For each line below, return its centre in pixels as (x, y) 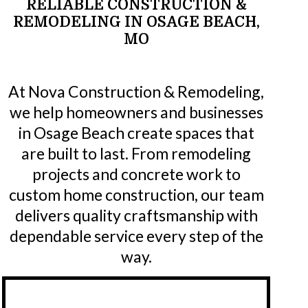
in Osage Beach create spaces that (136, 133)
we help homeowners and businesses (136, 112)
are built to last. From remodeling (136, 154)
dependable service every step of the (136, 236)
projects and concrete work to (136, 174)
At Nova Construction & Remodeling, (136, 92)
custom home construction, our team (136, 195)
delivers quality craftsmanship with (136, 216)
